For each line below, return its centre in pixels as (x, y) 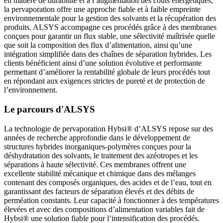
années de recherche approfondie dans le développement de (97, 137)
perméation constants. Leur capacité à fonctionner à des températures (111, 200)
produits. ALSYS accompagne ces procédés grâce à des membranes (110, 27)
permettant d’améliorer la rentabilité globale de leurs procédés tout (107, 72)
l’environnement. (31, 90)
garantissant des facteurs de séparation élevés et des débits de (99, 191)
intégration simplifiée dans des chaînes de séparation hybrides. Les (108, 54)
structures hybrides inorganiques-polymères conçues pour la (98, 146)
